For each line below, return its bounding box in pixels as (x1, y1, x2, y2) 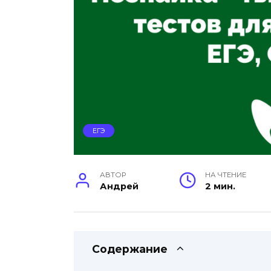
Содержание (92, 242, 168, 255)
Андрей (100, 180, 139, 192)
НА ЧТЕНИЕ (205, 170, 247, 179)
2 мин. (205, 180, 236, 192)
